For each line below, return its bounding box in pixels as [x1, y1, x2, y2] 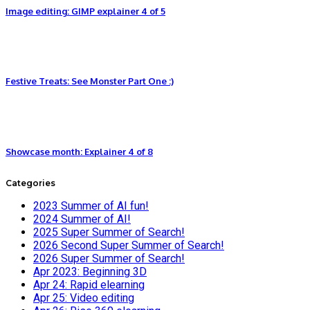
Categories [6, 178, 55, 189]
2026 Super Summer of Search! [33, 252, 185, 266]
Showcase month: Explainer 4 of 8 [6, 145, 153, 157]
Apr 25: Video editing [33, 291, 134, 305]
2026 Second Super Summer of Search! [33, 239, 224, 253]
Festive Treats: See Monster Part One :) [6, 75, 174, 87]
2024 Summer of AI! [33, 212, 131, 226]
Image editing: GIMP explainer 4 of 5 [6, 5, 165, 17]
